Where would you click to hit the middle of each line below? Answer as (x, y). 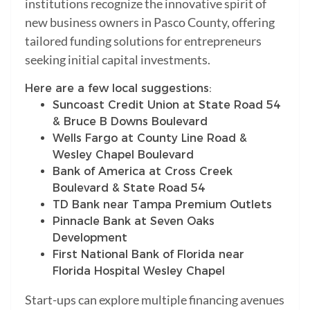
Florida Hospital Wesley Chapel (139, 271)
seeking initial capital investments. (118, 59)
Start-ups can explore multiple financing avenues (155, 299)
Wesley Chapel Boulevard (123, 154)
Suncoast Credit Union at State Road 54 (166, 104)
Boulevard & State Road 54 (129, 188)
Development (90, 237)
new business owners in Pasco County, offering (150, 22)
